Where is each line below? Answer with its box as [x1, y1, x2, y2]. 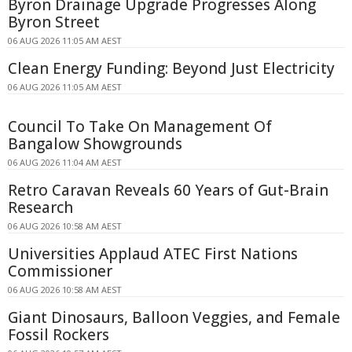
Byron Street [8, 12, 100, 33]
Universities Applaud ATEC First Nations [8, 244, 298, 265]
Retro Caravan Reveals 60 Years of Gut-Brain [8, 180, 328, 201]
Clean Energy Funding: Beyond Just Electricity [8, 58, 335, 79]
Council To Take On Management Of [8, 116, 272, 137]
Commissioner [8, 261, 112, 282]
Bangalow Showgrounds [8, 134, 182, 155]
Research [8, 197, 73, 218]
